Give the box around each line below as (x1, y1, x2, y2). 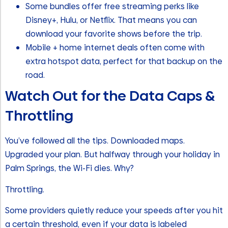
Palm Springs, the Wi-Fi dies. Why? (5, 162, 134, 175)
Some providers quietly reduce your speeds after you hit (5, 204, 223, 216)
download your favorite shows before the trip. (25, 28, 202, 40)
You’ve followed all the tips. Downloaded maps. (5, 135, 185, 147)
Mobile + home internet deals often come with (25, 42, 205, 54)
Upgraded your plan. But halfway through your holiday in (5, 149, 220, 161)
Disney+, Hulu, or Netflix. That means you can (25, 14, 197, 26)
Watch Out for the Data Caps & (5, 86, 214, 106)
